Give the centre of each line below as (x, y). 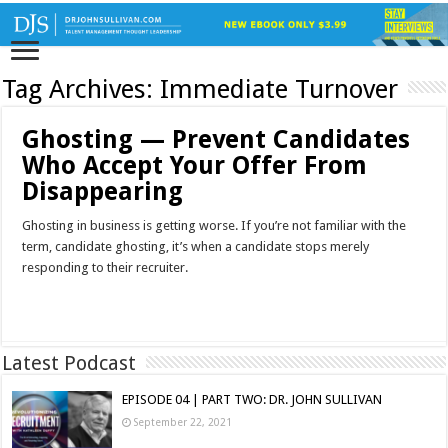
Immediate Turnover (279, 89)
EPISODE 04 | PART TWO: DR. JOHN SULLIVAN (252, 400)
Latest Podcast (69, 363)
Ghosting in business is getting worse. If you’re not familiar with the (214, 226)
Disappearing (103, 192)
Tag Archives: (81, 89)
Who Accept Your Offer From (195, 166)
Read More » (65, 303)
